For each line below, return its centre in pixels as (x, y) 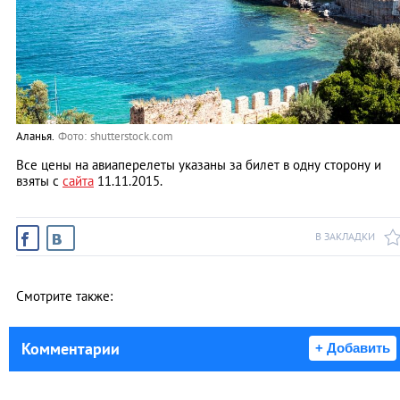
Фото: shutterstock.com (116, 137)
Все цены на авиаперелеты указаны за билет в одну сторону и (199, 165)
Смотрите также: (64, 296)
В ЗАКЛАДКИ (345, 237)
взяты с (39, 181)
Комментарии (71, 349)
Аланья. (35, 137)
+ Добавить (353, 348)
